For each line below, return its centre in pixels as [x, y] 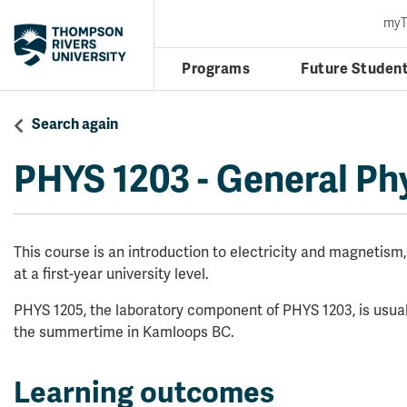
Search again [75, 124]
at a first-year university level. [111, 274]
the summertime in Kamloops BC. [124, 333]
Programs [216, 69]
